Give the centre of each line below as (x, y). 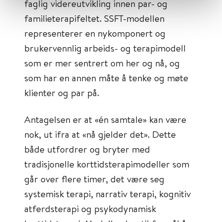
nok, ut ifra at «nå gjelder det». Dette (100, 134)
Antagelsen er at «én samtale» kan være (105, 119)
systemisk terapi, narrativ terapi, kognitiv (108, 194)
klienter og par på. (62, 92)
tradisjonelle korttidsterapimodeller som (107, 164)
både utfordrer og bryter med (87, 149)
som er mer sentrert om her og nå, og (102, 63)
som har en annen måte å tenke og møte (106, 78)
